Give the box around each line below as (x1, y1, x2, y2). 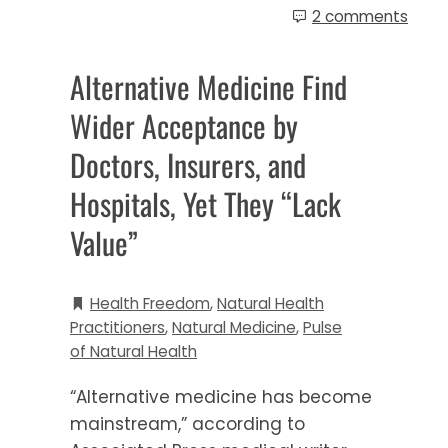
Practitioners (70, 316, 165, 338)
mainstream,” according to (70, 411, 305, 436)
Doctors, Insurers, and (70, 141, 306, 187)
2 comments (312, 5, 408, 27)
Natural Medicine (172, 316, 296, 338)
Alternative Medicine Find (70, 63, 347, 109)
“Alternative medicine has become (70, 384, 372, 409)
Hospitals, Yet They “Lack (70, 180, 341, 226)
